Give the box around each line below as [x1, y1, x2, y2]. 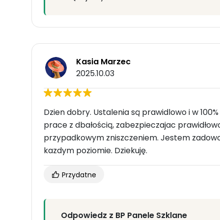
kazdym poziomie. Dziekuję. [44, 145, 147, 157]
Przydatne [60, 170, 96, 180]
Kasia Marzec [76, 56, 131, 68]
